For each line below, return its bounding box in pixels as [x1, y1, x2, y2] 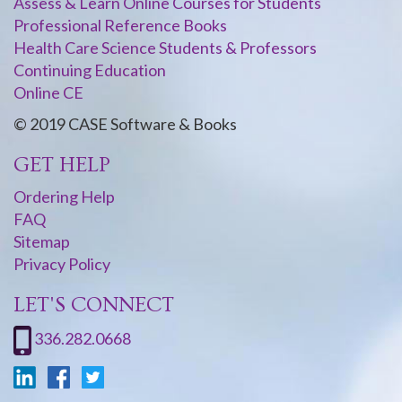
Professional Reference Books [13, 15, 227, 36]
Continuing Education [13, 60, 166, 81]
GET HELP [13, 153, 110, 178]
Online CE [13, 83, 83, 103]
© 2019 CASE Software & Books [13, 114, 237, 135]
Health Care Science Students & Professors [13, 38, 317, 58]
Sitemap [13, 232, 70, 252]
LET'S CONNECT [13, 293, 174, 318]
